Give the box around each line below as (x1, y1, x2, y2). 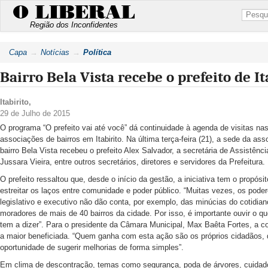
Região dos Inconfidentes (30, 20, 118, 29)
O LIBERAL (13, 3, 135, 22)
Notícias (41, 48, 69, 57)
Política (83, 48, 111, 57)
